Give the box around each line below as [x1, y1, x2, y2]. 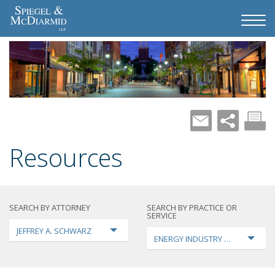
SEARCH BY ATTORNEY [9, 201, 90, 213]
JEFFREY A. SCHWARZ [17, 225, 91, 236]
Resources [9, 140, 123, 174]
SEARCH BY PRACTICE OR [147, 201, 237, 213]
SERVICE [147, 209, 177, 221]
